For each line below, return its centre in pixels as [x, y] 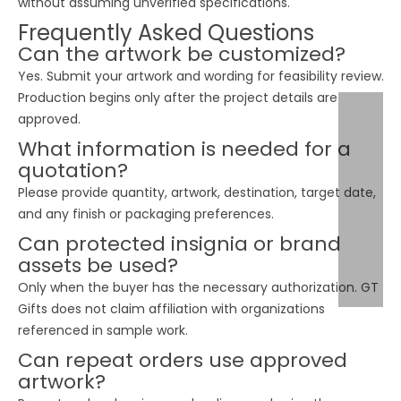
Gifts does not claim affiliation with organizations [171, 308]
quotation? [73, 170]
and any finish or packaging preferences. [146, 213]
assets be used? [98, 265]
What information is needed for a [184, 149]
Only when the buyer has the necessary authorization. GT [198, 287]
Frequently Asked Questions [166, 32]
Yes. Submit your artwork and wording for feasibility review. [201, 76]
